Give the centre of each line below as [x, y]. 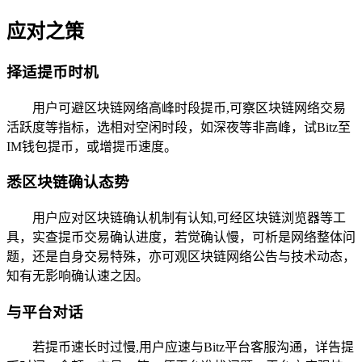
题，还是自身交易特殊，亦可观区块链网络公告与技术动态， [181, 257]
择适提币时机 [53, 72]
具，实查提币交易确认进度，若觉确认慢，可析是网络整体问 [181, 237]
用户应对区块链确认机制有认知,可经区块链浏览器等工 [189, 218]
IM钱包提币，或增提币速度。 [92, 146]
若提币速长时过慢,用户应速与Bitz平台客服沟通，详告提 [193, 347]
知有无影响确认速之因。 [78, 276]
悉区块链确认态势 [68, 183]
